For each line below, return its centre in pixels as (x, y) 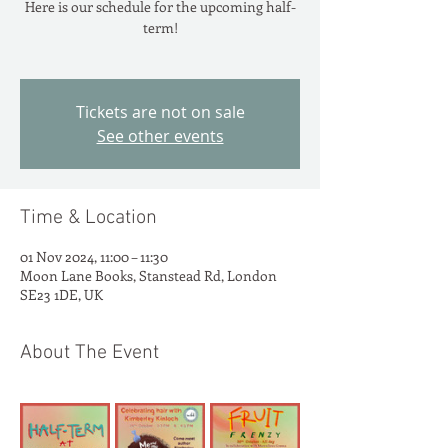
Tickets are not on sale (160, 112)
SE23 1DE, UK (61, 295)
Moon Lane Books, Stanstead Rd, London (148, 276)
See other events (160, 136)
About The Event (89, 353)
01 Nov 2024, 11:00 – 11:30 (94, 257)
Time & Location (88, 218)
